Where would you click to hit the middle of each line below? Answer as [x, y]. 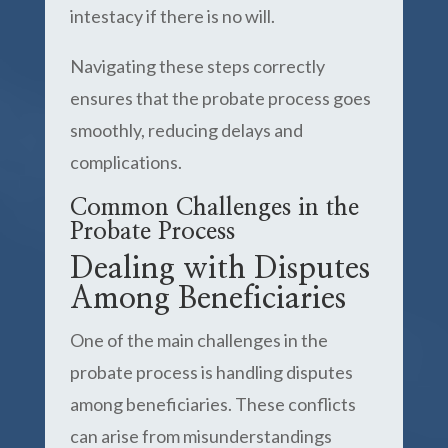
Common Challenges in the [214, 208]
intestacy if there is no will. [172, 16]
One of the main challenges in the [198, 340]
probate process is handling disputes [211, 372]
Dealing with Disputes [219, 269]
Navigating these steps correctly [197, 66]
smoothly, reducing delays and [186, 130]
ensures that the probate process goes [220, 98]
